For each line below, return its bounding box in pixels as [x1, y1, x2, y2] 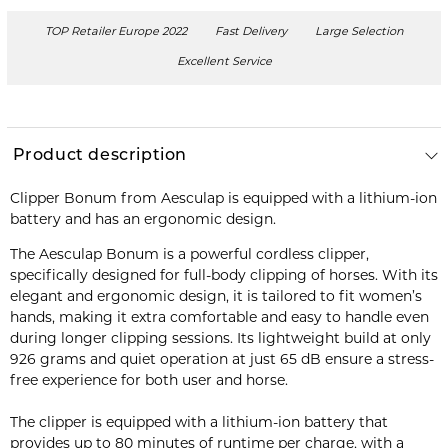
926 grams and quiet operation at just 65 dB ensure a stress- [9, 352, 434, 368]
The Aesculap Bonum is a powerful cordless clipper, [9, 247, 369, 263]
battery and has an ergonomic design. [9, 212, 276, 228]
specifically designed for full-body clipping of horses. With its [9, 268, 438, 284]
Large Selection [314, 27, 404, 39]
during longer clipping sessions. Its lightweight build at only [9, 331, 431, 347]
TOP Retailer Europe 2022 [44, 27, 187, 39]
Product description [12, 147, 187, 164]
